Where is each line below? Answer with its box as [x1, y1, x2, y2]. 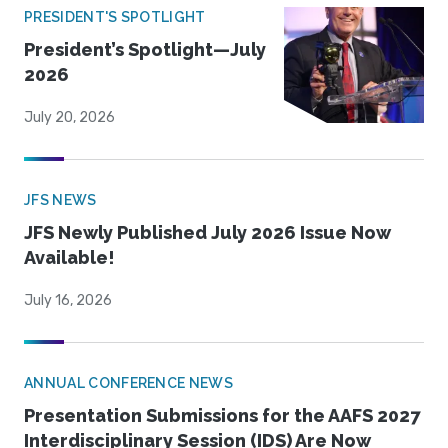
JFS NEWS [24, 192, 97, 209]
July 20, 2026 [24, 109, 115, 127]
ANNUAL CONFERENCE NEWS [24, 375, 234, 392]
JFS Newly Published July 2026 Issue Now [24, 222, 391, 244]
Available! [24, 247, 115, 269]
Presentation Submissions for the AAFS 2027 [24, 405, 420, 427]
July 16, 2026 [24, 292, 112, 310]
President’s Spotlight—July [24, 39, 266, 61]
